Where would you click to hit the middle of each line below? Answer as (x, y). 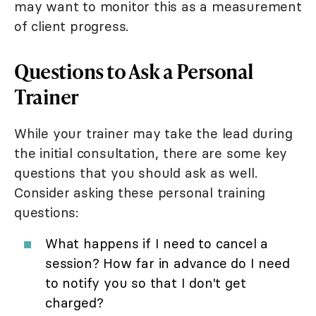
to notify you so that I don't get (146, 283)
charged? (74, 303)
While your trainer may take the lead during (153, 134)
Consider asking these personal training (140, 193)
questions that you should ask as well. (136, 173)
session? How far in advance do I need (168, 263)
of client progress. (72, 26)
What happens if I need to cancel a (157, 244)
